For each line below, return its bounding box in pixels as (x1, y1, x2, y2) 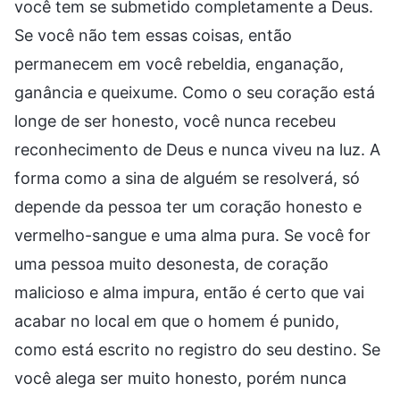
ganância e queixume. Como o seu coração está (14, 82, 375, 102)
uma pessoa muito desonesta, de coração (14, 254, 329, 273)
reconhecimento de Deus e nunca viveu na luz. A (14, 139, 380, 159)
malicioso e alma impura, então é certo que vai (14, 282, 364, 302)
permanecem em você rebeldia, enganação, (14, 54, 344, 73)
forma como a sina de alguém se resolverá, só (14, 168, 360, 187)
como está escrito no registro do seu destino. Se (14, 339, 380, 359)
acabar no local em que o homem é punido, (14, 311, 339, 330)
